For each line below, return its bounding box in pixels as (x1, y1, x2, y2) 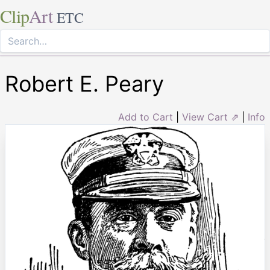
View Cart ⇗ (182, 111, 239, 123)
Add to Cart (118, 111, 173, 123)
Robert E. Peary (5, 71, 164, 97)
